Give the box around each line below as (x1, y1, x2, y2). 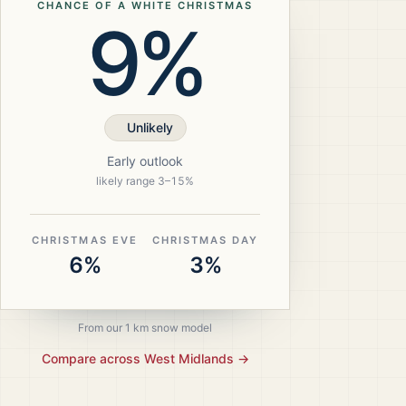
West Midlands (143, 351, 234, 366)
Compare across (41, 351, 144, 366)
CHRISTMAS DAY (151, 234, 259, 246)
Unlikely (126, 120, 173, 135)
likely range (96, 174, 158, 188)
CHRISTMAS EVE (32, 234, 138, 246)
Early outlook (107, 153, 183, 169)
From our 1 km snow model (78, 321, 212, 334)
